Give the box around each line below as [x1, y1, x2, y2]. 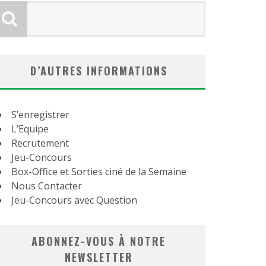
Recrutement [11, 136, 69, 150]
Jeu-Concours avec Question [11, 193, 137, 207]
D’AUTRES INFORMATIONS [30, 62, 167, 78]
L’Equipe [11, 122, 49, 135]
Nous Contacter [11, 179, 82, 192]
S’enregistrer [11, 107, 69, 121]
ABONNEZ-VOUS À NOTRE [31, 233, 166, 249]
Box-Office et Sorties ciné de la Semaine [11, 164, 186, 178]
